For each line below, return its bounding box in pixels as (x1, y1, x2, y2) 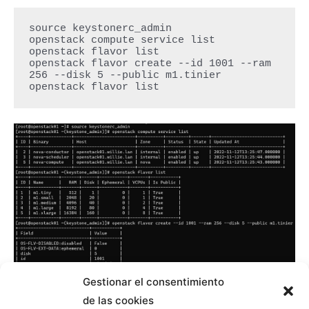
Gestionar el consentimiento (83, 275, 224, 288)
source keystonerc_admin (28, 22, 172, 34)
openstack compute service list (28, 34, 215, 46)
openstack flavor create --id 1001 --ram (28, 57, 271, 70)
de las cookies (83, 293, 154, 307)
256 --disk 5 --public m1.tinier (28, 69, 221, 81)
